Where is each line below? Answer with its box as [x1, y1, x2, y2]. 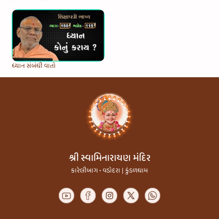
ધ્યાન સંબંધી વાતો [12, 60, 56, 72]
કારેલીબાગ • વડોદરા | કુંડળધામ [71, 165, 148, 176]
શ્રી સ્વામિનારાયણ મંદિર [68, 150, 151, 166]
